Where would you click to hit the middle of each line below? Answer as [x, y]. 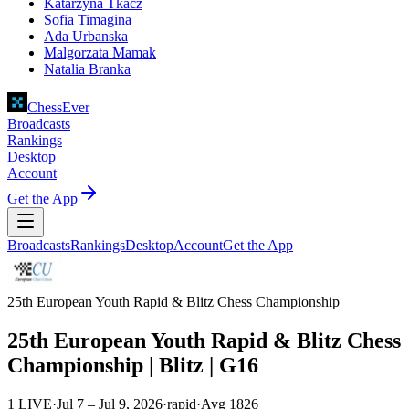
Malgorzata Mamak [100, 53]
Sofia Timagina [88, 20]
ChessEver [58, 108]
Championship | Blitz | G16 [133, 366]
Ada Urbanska [86, 37]
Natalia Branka [87, 69]
